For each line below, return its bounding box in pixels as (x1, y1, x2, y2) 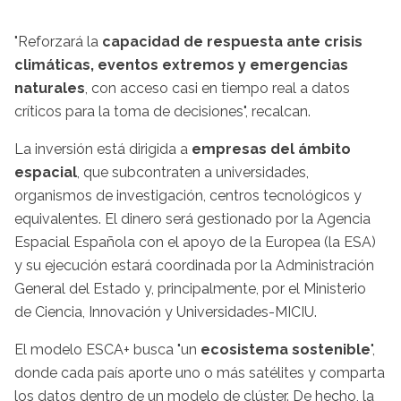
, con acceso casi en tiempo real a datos (85, 80, 350, 98)
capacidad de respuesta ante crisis (102, 33, 363, 51)
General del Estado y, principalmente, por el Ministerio (14, 280, 366, 298)
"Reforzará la (14, 33, 102, 51)
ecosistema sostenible (200, 341, 371, 359)
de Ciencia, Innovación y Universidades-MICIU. (14, 303, 317, 321)
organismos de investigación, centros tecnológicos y (14, 187, 362, 205)
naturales (14, 80, 85, 98)
